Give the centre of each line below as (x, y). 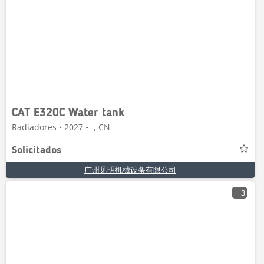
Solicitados (37, 150)
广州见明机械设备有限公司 (130, 170)
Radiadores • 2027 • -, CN (61, 127)
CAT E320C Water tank (68, 113)
